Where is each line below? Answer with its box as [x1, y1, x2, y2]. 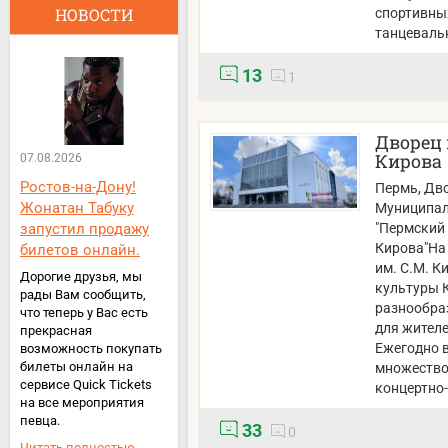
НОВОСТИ [54, 3, 133, 25]
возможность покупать [20, 341, 162, 357]
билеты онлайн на [20, 359, 133, 375]
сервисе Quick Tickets [20, 377, 152, 393]
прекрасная [20, 323, 92, 339]
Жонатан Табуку [20, 199, 134, 218]
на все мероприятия [20, 395, 144, 411]
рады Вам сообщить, [20, 287, 146, 303]
